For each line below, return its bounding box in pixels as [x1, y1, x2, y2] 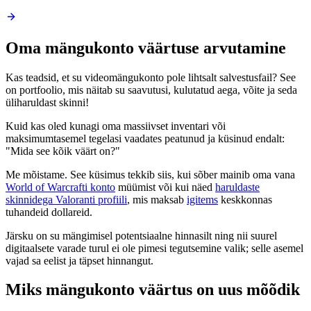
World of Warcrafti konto [6, 180, 115, 193]
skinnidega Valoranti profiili [6, 193, 127, 205]
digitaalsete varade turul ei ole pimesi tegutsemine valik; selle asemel [6, 242, 303, 254]
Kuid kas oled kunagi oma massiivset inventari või [6, 119, 226, 132]
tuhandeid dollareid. [6, 205, 92, 218]
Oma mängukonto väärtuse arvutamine [6, 38, 286, 57]
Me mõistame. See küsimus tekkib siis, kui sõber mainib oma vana [6, 168, 295, 180]
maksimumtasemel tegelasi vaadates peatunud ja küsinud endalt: [6, 132, 285, 144]
